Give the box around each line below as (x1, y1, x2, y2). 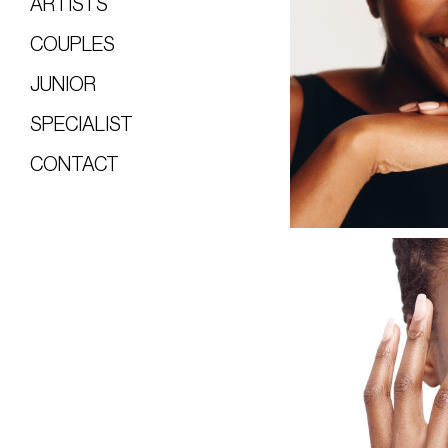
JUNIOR (30, 74, 96, 95)
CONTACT (30, 154, 119, 175)
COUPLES (30, 34, 115, 55)
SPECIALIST (30, 114, 133, 135)
